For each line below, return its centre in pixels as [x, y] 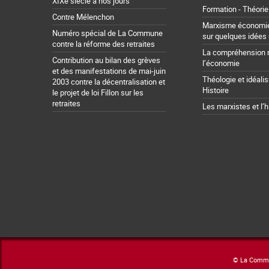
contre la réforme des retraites [104, 44]
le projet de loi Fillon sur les [98, 92]
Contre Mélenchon [83, 17]
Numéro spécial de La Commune [107, 33]
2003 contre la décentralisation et [109, 81]
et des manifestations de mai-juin [109, 71]
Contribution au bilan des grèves [106, 60]
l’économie [221, 63]
